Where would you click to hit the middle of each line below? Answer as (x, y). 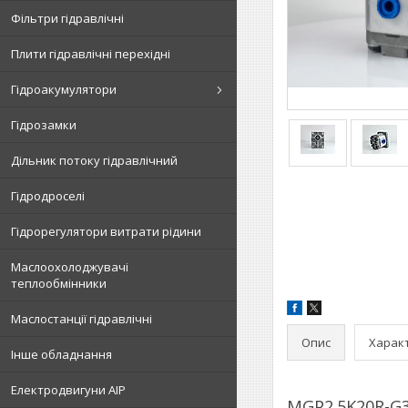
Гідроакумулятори (64, 89)
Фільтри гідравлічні (67, 18)
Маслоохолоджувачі (70, 267)
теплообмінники (59, 283)
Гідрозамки (44, 125)
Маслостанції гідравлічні (82, 319)
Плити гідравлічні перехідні (91, 54)
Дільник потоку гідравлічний (94, 160)
